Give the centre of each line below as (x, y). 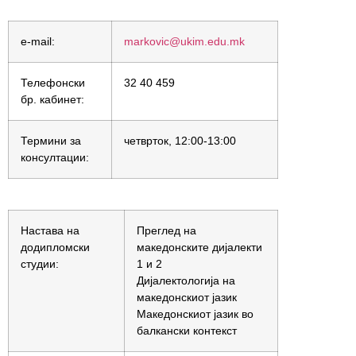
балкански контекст (187, 331)
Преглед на (166, 230)
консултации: (55, 157)
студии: (40, 264)
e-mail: (38, 41)
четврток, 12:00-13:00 (180, 141)
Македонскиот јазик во (195, 314)
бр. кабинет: (52, 99)
